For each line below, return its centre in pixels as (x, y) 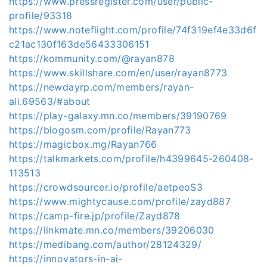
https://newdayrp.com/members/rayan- (102, 87)
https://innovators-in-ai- (66, 259)
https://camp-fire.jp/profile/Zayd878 (95, 216)
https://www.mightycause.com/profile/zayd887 (120, 201)
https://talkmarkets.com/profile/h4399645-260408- (131, 159)
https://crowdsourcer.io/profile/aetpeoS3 (106, 187)
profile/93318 (41, 15)
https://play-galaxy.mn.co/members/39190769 (118, 116)
